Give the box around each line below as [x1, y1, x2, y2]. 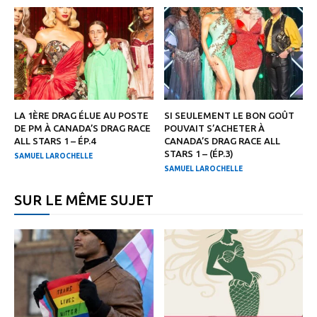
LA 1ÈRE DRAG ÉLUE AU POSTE [14, 110, 149, 121]
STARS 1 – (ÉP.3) [163, 149, 234, 159]
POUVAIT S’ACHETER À [163, 123, 265, 134]
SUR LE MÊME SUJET [14, 192, 154, 209]
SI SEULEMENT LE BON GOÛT [163, 110, 294, 121]
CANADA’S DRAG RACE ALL [163, 136, 280, 146]
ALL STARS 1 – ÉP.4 [14, 136, 96, 146]
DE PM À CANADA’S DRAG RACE [14, 123, 151, 134]
